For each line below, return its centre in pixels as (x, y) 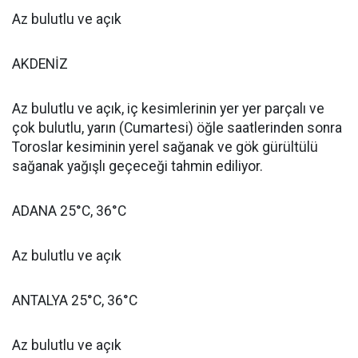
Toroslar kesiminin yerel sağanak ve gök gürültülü (165, 147)
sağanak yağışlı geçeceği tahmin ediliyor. (137, 166)
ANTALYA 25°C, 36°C (75, 300)
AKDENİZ (40, 64)
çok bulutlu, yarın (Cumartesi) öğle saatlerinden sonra (177, 128)
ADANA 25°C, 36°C (69, 211)
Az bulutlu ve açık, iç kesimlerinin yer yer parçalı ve (168, 109)
